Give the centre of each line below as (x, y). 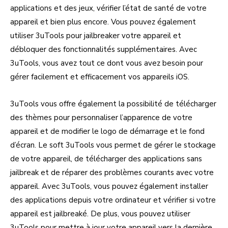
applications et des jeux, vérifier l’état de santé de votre (108, 8)
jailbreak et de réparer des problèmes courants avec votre (112, 173)
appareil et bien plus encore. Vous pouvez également (103, 22)
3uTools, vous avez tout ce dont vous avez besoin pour (107, 63)
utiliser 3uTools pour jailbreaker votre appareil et (96, 36)
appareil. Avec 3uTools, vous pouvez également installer (109, 187)
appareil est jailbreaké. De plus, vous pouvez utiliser (100, 214)
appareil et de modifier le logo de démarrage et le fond (107, 132)
